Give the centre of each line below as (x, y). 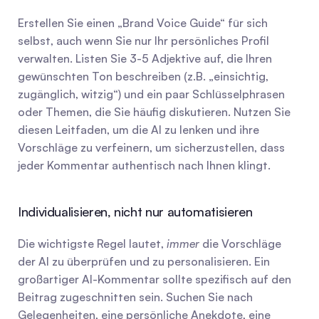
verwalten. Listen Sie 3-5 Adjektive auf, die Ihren (145, 58)
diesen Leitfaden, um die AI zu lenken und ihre (138, 130)
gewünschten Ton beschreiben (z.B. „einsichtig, (143, 76)
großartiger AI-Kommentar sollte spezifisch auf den (155, 279)
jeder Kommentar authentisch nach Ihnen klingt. (144, 165)
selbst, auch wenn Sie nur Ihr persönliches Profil (143, 41)
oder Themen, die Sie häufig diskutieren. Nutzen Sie (154, 112)
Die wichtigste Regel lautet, (92, 244)
